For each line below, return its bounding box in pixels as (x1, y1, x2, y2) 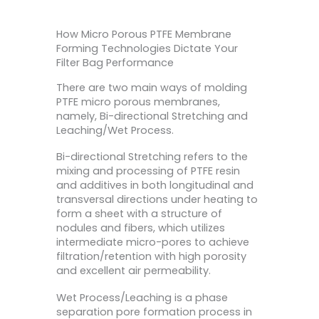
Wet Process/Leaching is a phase (56, 290, 228, 305)
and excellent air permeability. (56, 263, 211, 278)
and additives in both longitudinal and (56, 178, 253, 193)
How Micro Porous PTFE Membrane (56, 26, 231, 41)
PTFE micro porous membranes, (56, 94, 220, 109)
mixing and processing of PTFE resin (56, 164, 240, 179)
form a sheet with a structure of (56, 206, 222, 221)
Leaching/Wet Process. (56, 122, 174, 137)
